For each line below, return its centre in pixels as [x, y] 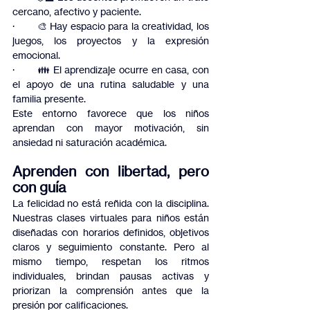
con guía [39, 188]
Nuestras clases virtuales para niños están [111, 218]
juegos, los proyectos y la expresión [111, 41]
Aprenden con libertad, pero [111, 172]
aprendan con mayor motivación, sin [111, 128]
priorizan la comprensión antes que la [111, 291]
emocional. [36, 55]
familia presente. [49, 99]
